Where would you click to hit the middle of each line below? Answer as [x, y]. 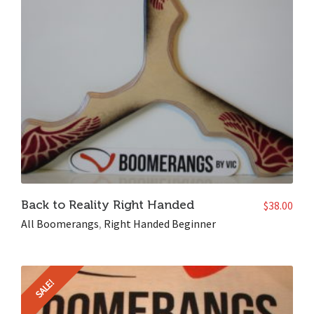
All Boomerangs [60, 224]
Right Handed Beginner [160, 224]
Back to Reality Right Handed [108, 205]
